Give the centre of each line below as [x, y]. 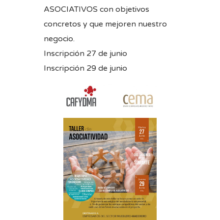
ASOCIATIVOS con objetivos [96, 9]
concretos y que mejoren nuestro [105, 24]
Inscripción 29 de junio [85, 68]
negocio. [59, 39]
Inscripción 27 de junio [85, 53]
